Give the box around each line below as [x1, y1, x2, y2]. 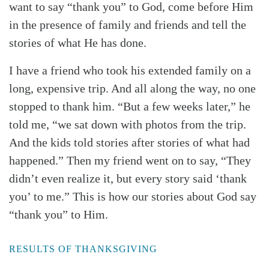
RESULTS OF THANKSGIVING [9, 244, 157, 255]
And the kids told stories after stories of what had [9, 136, 250, 150]
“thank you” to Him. [9, 208, 108, 222]
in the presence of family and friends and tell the [9, 18, 246, 32]
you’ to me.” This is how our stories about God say [9, 190, 256, 204]
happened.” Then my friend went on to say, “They [9, 154, 251, 168]
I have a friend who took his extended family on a [9, 64, 251, 77]
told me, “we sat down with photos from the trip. [9, 118, 246, 131]
